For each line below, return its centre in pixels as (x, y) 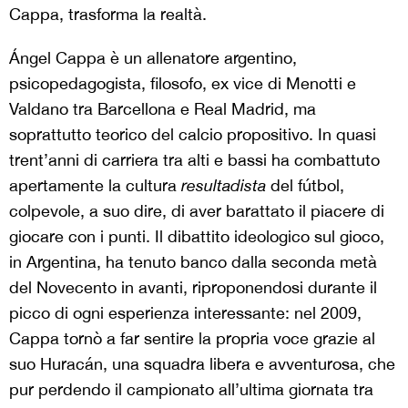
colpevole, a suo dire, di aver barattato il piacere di (197, 211)
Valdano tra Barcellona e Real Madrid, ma (163, 109)
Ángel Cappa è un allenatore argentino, (153, 58)
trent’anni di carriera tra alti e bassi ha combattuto (194, 160)
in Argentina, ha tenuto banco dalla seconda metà (193, 262)
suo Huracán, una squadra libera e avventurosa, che (202, 364)
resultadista (224, 185)
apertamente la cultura (95, 185)
